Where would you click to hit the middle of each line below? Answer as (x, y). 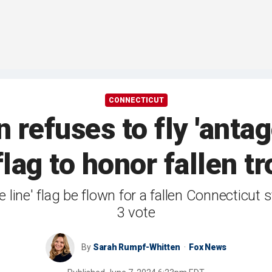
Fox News (208, 247)
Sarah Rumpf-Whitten (137, 247)
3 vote (136, 213)
